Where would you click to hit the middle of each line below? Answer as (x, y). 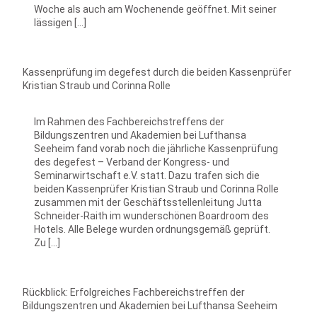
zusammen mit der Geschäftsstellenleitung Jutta (148, 202)
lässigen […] (60, 23)
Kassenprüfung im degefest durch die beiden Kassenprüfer (157, 72)
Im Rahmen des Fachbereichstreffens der (129, 122)
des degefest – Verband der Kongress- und (132, 162)
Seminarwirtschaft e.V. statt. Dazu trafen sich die (147, 175)
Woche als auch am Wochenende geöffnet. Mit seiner (155, 9)
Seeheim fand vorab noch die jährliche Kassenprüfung (156, 149)
